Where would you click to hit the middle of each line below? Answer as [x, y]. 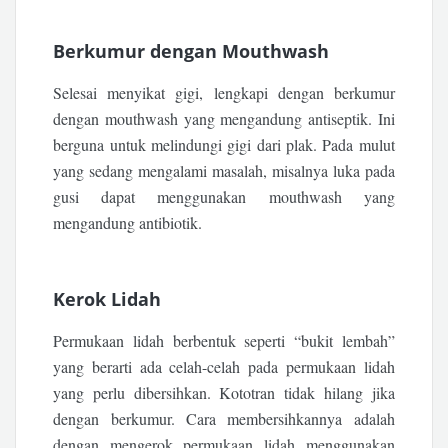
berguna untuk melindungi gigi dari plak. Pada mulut [224, 144]
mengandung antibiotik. [128, 222]
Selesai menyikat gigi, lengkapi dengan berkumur [224, 92]
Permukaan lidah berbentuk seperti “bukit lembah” [224, 341]
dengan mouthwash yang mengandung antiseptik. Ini [224, 118]
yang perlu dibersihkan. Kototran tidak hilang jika [224, 393]
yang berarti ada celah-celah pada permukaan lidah [224, 367]
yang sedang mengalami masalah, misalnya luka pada [224, 170]
